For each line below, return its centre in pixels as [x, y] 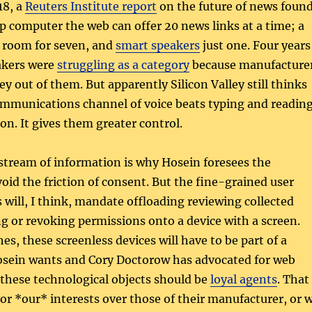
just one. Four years [255, 46]
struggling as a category [123, 65]
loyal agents [243, 280]
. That [293, 280]
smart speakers [157, 46]
